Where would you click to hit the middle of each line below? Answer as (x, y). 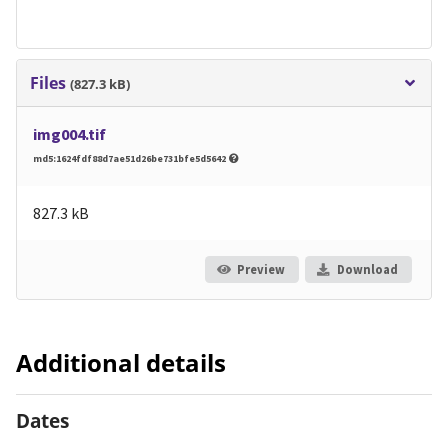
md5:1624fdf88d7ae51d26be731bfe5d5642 (130, 159)
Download (367, 269)
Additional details (121, 363)
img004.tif (69, 134)
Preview (260, 269)
